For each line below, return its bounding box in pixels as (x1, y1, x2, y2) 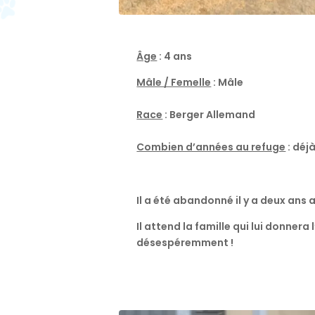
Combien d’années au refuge (136, 139, 286, 154)
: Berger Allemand (162, 107, 256, 122)
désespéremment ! (136, 235, 234, 250)
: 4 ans (157, 49, 193, 63)
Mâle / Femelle (136, 75, 212, 89)
